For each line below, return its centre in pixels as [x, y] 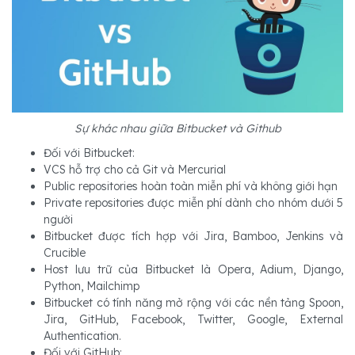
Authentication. [82, 336]
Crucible [65, 252]
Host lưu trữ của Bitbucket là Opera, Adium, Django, [193, 269]
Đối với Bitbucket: [89, 153]
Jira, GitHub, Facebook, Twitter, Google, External [193, 319]
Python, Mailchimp [92, 286]
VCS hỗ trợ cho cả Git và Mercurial [135, 169]
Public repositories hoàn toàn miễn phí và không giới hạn [191, 186]
